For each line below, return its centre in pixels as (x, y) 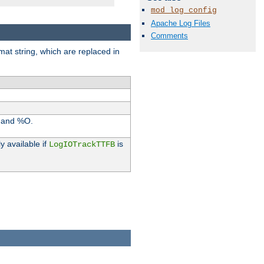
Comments (169, 35)
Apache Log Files (181, 23)
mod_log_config (184, 11)
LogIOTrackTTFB (82, 144)
